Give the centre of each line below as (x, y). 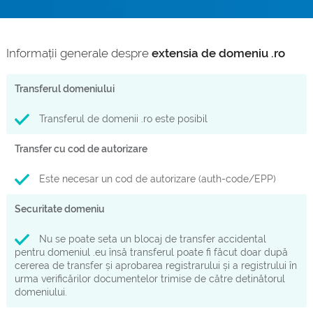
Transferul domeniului (64, 89)
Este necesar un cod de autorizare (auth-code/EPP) (156, 179)
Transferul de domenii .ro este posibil (122, 119)
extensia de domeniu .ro (218, 53)
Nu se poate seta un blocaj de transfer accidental (151, 239)
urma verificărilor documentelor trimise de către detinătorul (150, 279)
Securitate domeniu (59, 209)
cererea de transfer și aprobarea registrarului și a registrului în (155, 265)
